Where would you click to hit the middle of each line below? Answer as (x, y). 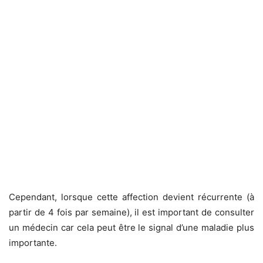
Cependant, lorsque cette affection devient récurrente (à (131, 197)
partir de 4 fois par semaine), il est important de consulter (131, 213)
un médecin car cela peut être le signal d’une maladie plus (131, 228)
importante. (33, 243)
